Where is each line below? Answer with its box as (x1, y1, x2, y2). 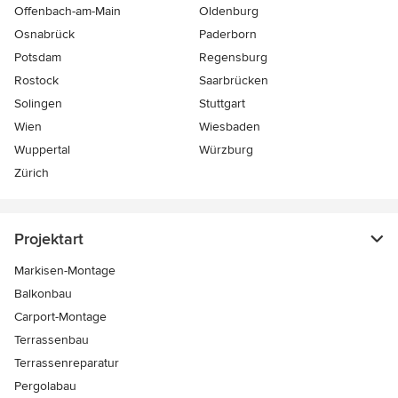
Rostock (14, 72, 59, 88)
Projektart (14, 228, 84, 249)
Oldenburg (199, 3, 259, 19)
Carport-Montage (14, 308, 107, 324)
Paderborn (199, 26, 257, 42)
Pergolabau (14, 378, 76, 394)
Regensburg (199, 49, 267, 65)
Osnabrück (14, 26, 75, 42)
